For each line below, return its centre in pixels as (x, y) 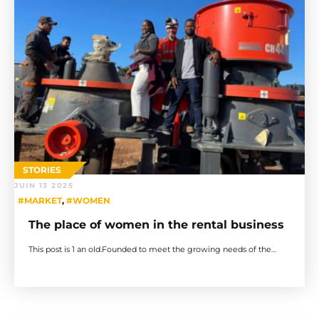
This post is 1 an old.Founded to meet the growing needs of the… (152, 250)
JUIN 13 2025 (44, 186)
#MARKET (40, 201)
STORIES (42, 169)
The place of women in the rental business (156, 225)
